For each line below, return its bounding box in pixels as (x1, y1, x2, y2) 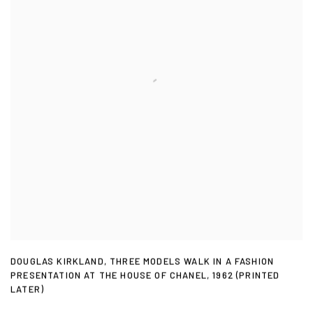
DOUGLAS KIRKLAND (10, 256, 104, 268)
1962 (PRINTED (212, 270, 280, 282)
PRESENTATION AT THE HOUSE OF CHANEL (10, 270, 207, 282)
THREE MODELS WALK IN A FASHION (110, 256, 275, 268)
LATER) (10, 284, 45, 296)
